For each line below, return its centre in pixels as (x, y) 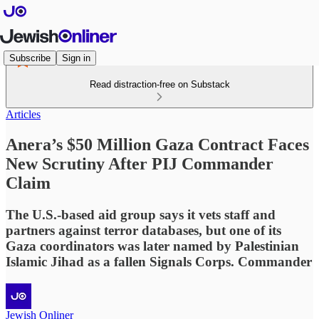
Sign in (76, 58)
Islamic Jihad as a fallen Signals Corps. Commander (159, 261)
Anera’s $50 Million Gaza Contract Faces (157, 144)
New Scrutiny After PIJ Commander (140, 163)
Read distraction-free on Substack (159, 84)
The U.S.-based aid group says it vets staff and (141, 214)
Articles (23, 114)
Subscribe (30, 58)
